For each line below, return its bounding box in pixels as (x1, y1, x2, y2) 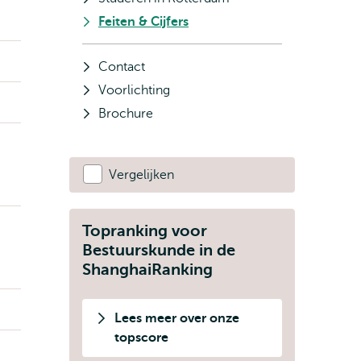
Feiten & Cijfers (98, 15, 189, 29)
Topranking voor (82, 222, 207, 240)
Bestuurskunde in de (82, 241, 235, 259)
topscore (114, 330, 168, 345)
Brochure (98, 106, 153, 121)
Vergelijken (109, 168, 174, 182)
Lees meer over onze (114, 311, 239, 326)
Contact (98, 60, 145, 74)
